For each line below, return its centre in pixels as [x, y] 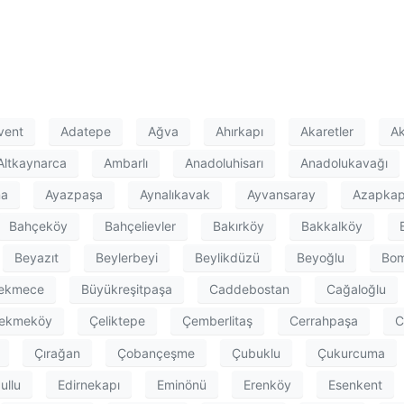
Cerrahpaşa [324, 321]
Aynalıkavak [175, 195]
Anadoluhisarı [224, 163]
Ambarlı [126, 163]
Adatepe [86, 132]
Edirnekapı [89, 384]
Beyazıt [37, 258]
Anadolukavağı [344, 163]
